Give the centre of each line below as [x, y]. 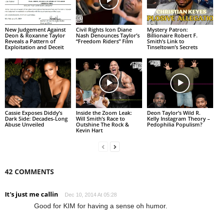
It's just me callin [32, 194]
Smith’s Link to [165, 41]
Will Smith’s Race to [100, 118]
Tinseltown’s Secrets [172, 47]
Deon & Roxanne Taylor [35, 36]
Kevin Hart [89, 130]
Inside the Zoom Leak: [104, 112]
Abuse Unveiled [25, 124]
